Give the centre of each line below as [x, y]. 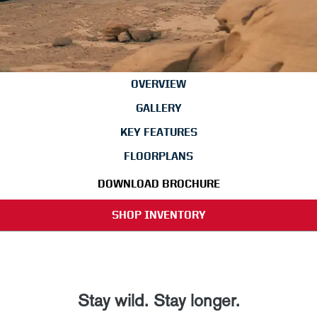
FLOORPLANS [158, 156]
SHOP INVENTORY [158, 215]
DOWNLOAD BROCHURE [158, 184]
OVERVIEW [158, 84]
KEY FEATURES [158, 132]
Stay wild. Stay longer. [158, 300]
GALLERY [158, 108]
